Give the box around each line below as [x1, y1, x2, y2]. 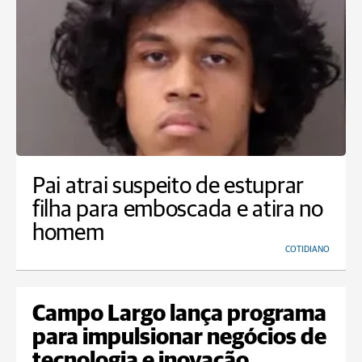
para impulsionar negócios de [32, 326, 326, 350]
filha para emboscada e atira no [32, 198, 323, 222]
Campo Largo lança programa [32, 303, 326, 326]
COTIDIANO [285, 245, 330, 255]
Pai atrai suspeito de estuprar [32, 175, 305, 199]
